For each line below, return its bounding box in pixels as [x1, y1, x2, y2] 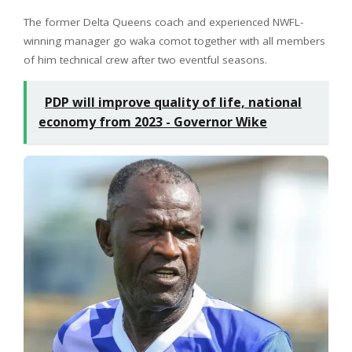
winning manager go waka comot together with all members [24, 33, 325, 48]
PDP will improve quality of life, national [45, 93, 302, 111]
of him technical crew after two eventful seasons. [24, 52, 267, 67]
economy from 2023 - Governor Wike [38, 112, 267, 130]
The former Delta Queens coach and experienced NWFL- [24, 14, 303, 29]
